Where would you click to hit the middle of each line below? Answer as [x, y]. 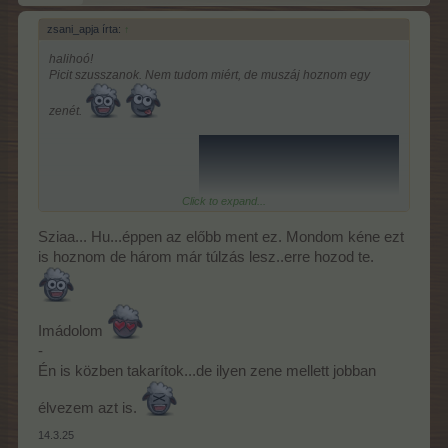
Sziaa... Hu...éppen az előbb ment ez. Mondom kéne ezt [221, 236]
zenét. [67, 111]
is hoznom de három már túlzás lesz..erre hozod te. [206, 256]
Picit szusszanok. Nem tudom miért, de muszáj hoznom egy [209, 75]
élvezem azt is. [89, 407]
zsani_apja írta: [85, 29]
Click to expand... [224, 201]
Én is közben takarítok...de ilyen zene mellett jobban [207, 370]
